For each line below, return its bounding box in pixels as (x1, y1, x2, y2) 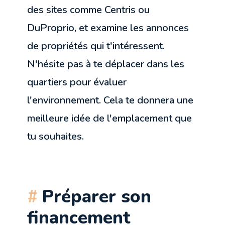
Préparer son (42, 184, 152, 208)
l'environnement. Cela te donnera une (27, 93, 194, 107)
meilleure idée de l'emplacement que (27, 111, 192, 125)
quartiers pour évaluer (27, 75, 127, 89)
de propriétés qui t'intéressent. (27, 39, 165, 53)
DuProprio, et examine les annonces (27, 21, 189, 35)
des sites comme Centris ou (27, 3, 150, 17)
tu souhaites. (27, 129, 84, 143)
